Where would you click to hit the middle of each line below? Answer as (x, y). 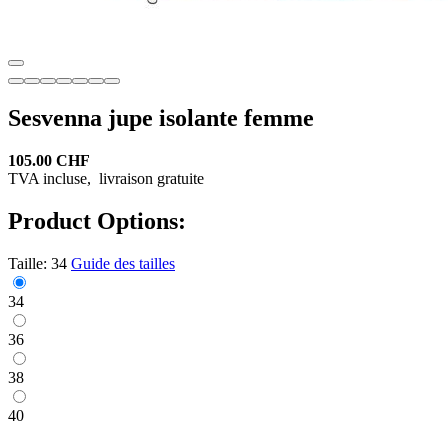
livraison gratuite (149, 178)
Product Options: (97, 220)
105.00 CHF (49, 160)
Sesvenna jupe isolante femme (161, 117)
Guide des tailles (123, 263)
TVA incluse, (51, 178)
